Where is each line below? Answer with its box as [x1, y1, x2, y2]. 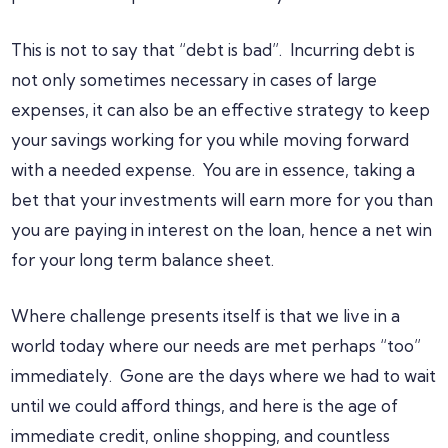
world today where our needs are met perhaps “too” [11, 335, 422, 356]
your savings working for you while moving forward [11, 129, 410, 150]
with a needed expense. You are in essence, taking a [11, 159, 416, 180]
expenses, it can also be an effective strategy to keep [11, 99, 431, 120]
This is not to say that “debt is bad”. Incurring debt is [11, 39, 416, 60]
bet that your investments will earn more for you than [11, 189, 434, 210]
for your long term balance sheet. [11, 249, 275, 270]
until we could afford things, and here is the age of [11, 395, 399, 416]
